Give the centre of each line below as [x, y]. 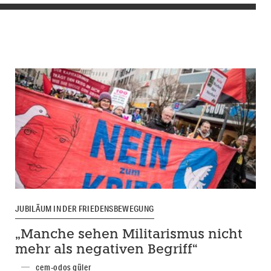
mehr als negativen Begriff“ [106, 250]
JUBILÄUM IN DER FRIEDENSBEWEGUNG [84, 209]
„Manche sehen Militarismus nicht [129, 235]
